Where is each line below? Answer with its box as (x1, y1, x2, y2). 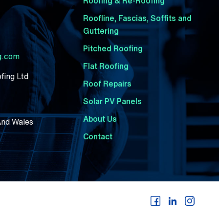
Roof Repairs (83, 79, 131, 88)
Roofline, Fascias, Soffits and (83, 14, 192, 22)
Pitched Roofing (83, 44, 143, 52)
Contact (83, 132, 112, 140)
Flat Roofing (83, 62, 129, 70)
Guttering (83, 26, 119, 35)
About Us (83, 114, 117, 123)
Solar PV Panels (83, 97, 142, 105)
